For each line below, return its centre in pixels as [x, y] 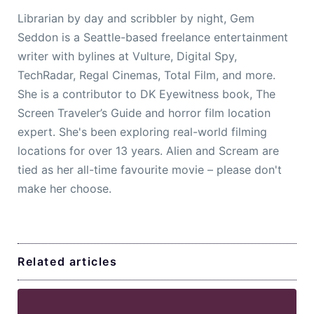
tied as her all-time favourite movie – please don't [150, 170]
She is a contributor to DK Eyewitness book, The [146, 94]
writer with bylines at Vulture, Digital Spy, [127, 56]
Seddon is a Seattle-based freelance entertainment [153, 37]
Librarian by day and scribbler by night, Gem [136, 19]
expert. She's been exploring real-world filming [142, 132]
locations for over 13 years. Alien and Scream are [148, 151]
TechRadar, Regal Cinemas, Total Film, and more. [146, 75]
